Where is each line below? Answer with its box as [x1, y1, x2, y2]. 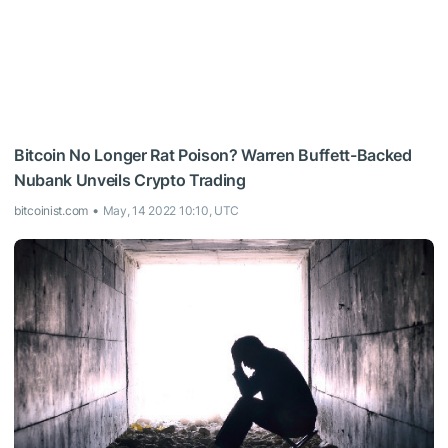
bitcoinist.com [14, 202, 89, 218]
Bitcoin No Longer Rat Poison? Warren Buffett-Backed [14, 144, 412, 165]
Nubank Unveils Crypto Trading [14, 169, 246, 190]
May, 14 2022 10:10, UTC [102, 202, 240, 218]
